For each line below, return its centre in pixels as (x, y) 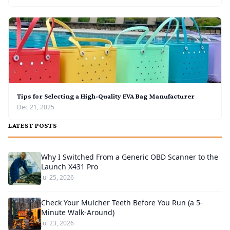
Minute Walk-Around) (78, 213)
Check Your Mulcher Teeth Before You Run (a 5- (122, 203)
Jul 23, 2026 (57, 223)
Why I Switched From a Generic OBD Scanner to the (130, 157)
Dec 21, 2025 (36, 107)
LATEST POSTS (33, 126)
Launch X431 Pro (70, 167)
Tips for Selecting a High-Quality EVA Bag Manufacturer (106, 96)
